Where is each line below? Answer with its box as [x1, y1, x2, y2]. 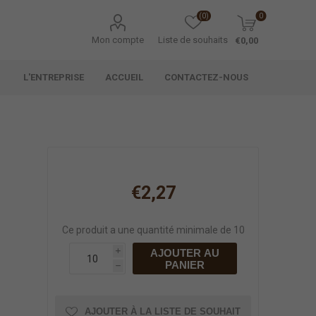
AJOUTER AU [150, 246, 220, 259]
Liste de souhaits [158, 35, 229, 45]
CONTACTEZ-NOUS [164, 72, 249, 83]
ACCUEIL [105, 72, 144, 83]
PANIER [165, 258, 205, 271]
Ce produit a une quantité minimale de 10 [61, 224, 245, 236]
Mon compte [92, 35, 145, 45]
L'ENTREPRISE [23, 72, 85, 83]
